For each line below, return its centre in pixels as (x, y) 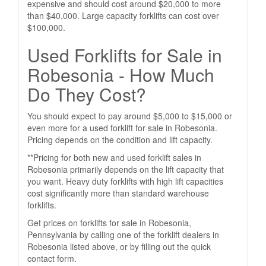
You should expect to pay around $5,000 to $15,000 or (130, 116)
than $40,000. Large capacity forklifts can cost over (123, 15)
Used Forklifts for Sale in (125, 55)
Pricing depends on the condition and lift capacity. (120, 140)
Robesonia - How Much (121, 75)
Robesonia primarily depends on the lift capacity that (126, 169)
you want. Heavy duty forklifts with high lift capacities (125, 181)
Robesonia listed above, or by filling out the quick (119, 246)
